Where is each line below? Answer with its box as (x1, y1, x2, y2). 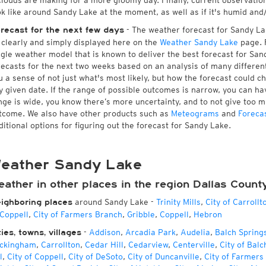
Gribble (126, 210, 155, 219)
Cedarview (128, 240, 168, 249)
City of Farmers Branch (33, 210, 122, 219)
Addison (88, 227, 121, 237)
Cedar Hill (84, 240, 123, 249)
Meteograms (170, 109, 219, 118)
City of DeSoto (68, 252, 123, 261)
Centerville (172, 240, 215, 249)
